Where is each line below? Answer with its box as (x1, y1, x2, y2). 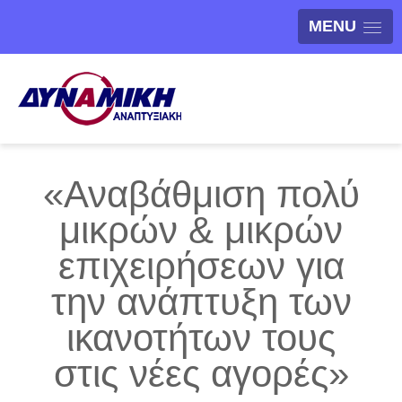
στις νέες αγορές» (53, 352, 349, 395)
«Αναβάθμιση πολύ (42, 172, 360, 215)
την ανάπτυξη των (50, 280, 352, 323)
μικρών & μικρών (59, 208, 343, 251)
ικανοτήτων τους (66, 316, 336, 359)
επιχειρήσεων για (57, 244, 345, 287)
